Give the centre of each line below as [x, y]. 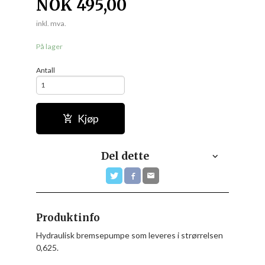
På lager [50, 47]
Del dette [125, 156]
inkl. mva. [51, 23]
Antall [46, 70]
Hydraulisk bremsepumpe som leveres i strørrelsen [130, 235]
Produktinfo [68, 218]
